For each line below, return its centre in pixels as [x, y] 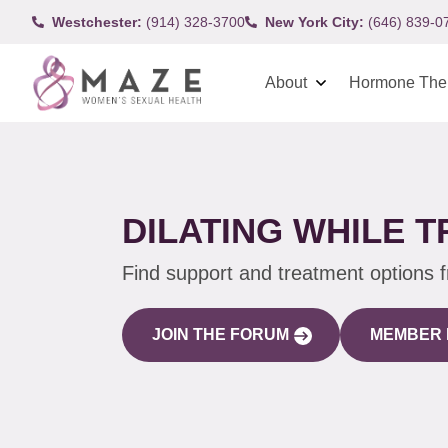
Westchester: [97, 21]
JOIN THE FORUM [220, 334]
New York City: [314, 21]
